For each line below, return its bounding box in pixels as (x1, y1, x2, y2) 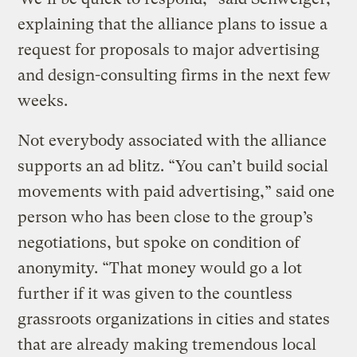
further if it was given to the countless (18, 284, 293, 303)
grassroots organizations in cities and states (18, 309, 331, 328)
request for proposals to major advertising (18, 40, 320, 59)
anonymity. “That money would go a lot (18, 258, 303, 277)
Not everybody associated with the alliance (18, 131, 328, 150)
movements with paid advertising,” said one (18, 182, 335, 201)
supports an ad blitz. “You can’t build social (18, 156, 329, 175)
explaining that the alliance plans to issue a (18, 14, 328, 33)
